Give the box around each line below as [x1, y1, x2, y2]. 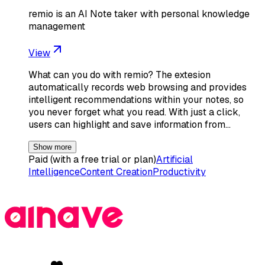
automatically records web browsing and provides [28, 80, 247, 93]
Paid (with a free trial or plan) [28, 153, 156, 166]
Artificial [156, 153, 193, 166]
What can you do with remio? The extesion [28, 68, 211, 81]
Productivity [153, 165, 206, 178]
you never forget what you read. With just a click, [28, 105, 240, 118]
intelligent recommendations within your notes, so [28, 93, 244, 106]
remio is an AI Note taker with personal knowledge [28, 7, 250, 20]
